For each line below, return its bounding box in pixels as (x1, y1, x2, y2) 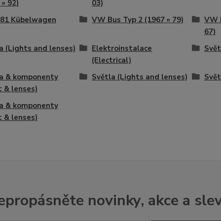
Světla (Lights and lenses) (92, 72, 188, 82)
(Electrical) (92, 55, 132, 66)
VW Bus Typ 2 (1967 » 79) (92, 15, 184, 25)
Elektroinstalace (92, 43, 152, 54)
